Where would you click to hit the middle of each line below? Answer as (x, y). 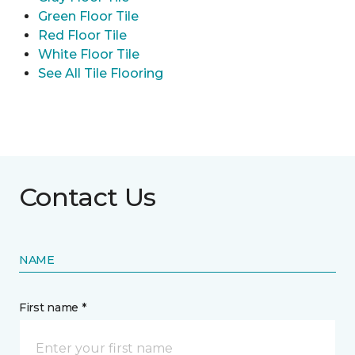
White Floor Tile (89, 55)
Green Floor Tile (88, 17)
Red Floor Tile (82, 36)
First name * (53, 308)
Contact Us (88, 197)
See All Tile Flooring (101, 74)
